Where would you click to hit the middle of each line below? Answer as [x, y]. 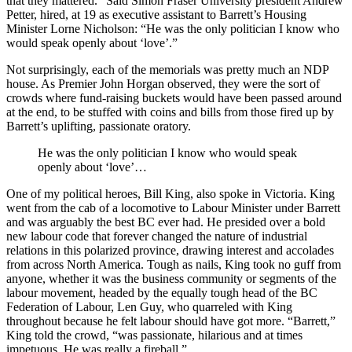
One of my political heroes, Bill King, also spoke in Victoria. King [170, 194]
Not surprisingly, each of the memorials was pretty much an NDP [167, 70]
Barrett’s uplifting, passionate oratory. [99, 126]
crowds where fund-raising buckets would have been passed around [174, 98]
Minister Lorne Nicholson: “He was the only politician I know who [173, 29]
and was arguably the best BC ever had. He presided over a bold [166, 222]
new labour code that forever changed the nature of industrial [157, 236]
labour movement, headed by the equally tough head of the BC [162, 293]
